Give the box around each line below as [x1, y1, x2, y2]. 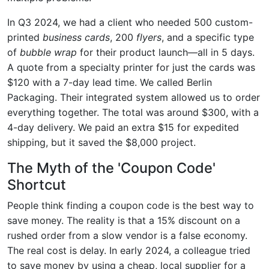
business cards [43, 31, 110, 43]
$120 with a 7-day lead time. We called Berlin [7, 76, 212, 88]
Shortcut [7, 175, 66, 193]
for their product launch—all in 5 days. [77, 46, 255, 58]
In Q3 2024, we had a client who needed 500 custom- [7, 16, 253, 28]
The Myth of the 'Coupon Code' [7, 159, 216, 177]
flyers [136, 31, 162, 43]
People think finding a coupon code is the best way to [7, 199, 254, 211]
